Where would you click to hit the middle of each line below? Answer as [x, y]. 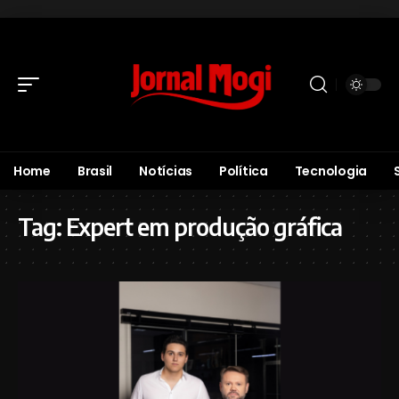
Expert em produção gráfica [204, 227]
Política [243, 171]
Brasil [95, 171]
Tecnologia [330, 171]
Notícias [166, 171]
